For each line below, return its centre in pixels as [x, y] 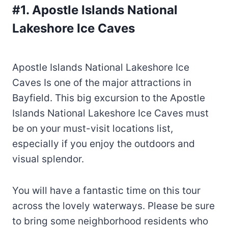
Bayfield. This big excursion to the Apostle [109, 98]
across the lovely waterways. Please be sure [113, 206]
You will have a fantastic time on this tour [106, 190]
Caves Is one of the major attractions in [102, 82]
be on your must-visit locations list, [93, 128]
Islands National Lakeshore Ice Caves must [110, 113]
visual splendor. [48, 159]
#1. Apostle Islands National [95, 10]
